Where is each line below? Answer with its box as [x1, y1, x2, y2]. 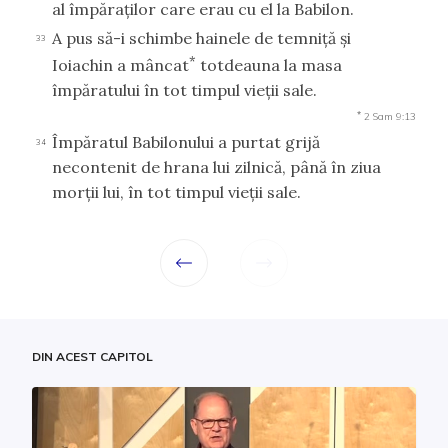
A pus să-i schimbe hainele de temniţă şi [52, 27, 351, 48]
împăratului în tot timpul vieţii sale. [52, 80, 317, 101]
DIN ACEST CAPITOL [32, 349, 153, 365]
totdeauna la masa [196, 55, 342, 76]
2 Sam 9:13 [364, 110, 416, 124]
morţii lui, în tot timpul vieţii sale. [52, 182, 301, 203]
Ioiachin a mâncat [52, 55, 189, 76]
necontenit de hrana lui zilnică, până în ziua [52, 157, 381, 178]
